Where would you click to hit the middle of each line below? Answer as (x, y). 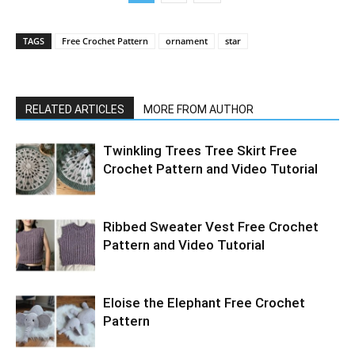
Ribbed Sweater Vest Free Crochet (211, 227)
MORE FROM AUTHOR (198, 109)
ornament (187, 41)
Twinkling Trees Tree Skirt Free (200, 151)
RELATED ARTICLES (75, 109)
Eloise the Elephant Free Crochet (204, 303)
